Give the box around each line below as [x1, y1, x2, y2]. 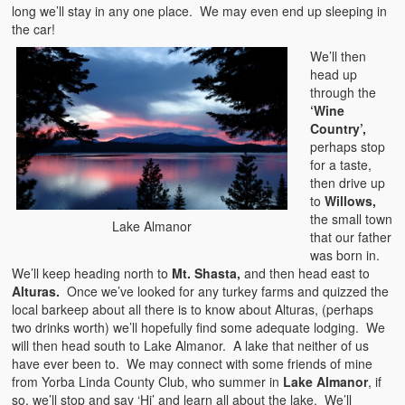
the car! [12, 19, 56, 38]
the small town [310, 209, 393, 228]
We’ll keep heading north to [12, 263, 173, 282]
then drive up [310, 173, 386, 192]
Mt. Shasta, [172, 263, 241, 282]
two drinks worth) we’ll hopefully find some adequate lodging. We [12, 317, 386, 336]
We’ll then [310, 46, 367, 65]
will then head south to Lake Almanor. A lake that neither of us [12, 335, 370, 354]
